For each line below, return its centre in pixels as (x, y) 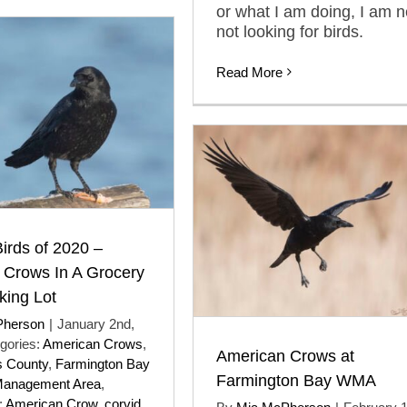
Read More (249, 72)
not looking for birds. (290, 31)
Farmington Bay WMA (296, 380)
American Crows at (285, 356)
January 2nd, (96, 323)
